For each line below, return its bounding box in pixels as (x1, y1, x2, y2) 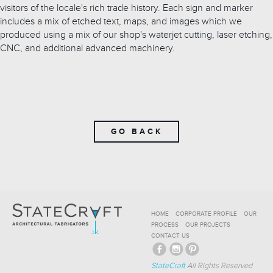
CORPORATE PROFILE (175, 210, 237, 218)
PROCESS (151, 221, 179, 229)
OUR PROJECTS (185, 221, 230, 229)
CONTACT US (151, 232, 190, 239)
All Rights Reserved (185, 260, 252, 271)
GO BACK (110, 126, 163, 136)
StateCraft (151, 260, 185, 271)
